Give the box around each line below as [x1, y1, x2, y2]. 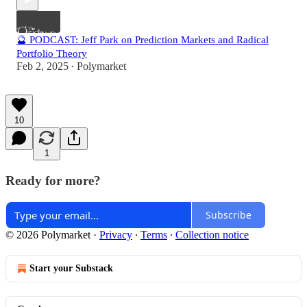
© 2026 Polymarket [5, 228, 90, 241]
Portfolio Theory [16, 48, 87, 60]
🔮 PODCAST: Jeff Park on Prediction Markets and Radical [16, 34, 269, 46]
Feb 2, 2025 [16, 60, 69, 73]
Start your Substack [29, 262, 113, 273]
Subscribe [206, 208, 251, 222]
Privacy [99, 228, 132, 241]
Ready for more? [5, 173, 101, 188]
